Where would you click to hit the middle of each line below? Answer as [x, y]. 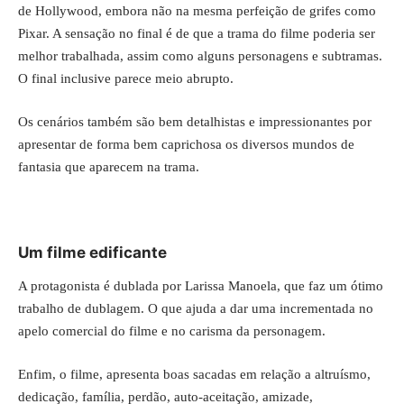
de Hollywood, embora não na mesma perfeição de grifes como [197, 11]
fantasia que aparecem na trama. [109, 166]
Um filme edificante [92, 252]
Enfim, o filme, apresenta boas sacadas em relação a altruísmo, [194, 374]
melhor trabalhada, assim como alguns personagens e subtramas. [200, 56]
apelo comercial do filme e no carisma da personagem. [172, 331]
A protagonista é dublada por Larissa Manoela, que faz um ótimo [201, 286]
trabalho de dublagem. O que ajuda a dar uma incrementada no [196, 309]
